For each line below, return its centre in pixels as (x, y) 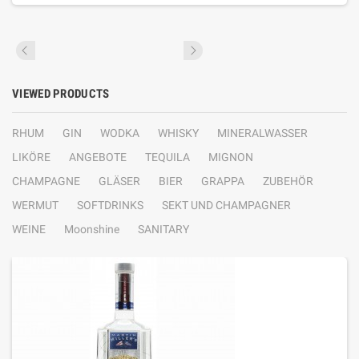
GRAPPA (223, 181)
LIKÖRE (31, 157)
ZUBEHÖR (288, 181)
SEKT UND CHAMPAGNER (226, 205)
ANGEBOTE (98, 157)
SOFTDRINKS (110, 205)
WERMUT (35, 205)
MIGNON (231, 157)
